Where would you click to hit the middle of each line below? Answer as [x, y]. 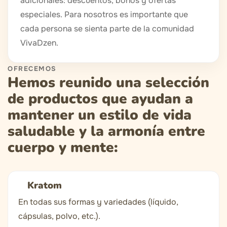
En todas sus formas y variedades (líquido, [98, 202]
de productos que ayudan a [100, 99]
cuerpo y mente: [63, 148]
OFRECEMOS [32, 69]
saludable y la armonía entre [106, 131]
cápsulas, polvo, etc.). [59, 216]
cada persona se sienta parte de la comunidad [107, 29]
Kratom [45, 186]
